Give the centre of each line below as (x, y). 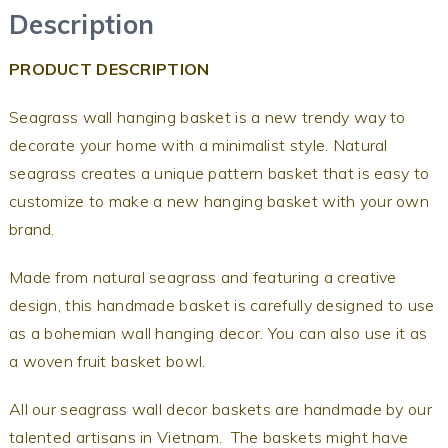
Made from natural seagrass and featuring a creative (202, 276)
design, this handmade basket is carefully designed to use (221, 304)
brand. (33, 228)
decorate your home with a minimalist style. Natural (198, 144)
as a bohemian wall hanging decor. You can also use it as (218, 332)
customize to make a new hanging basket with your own (218, 200)
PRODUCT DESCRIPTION (109, 68)
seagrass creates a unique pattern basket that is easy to (219, 172)
